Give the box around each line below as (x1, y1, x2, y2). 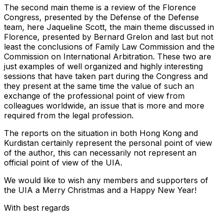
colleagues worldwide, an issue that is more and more (4, 100, 204, 110)
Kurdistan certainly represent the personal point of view (4, 137, 212, 148)
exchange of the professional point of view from (4, 90, 185, 101)
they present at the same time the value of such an (4, 81, 194, 91)
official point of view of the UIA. (4, 157, 122, 167)
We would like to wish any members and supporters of (4, 175, 208, 185)
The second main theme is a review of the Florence (4, 2, 196, 12)
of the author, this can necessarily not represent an (4, 147, 196, 158)
